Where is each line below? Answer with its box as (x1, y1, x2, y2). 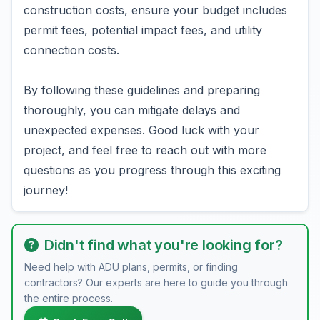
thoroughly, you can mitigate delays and (24, 103, 240, 117)
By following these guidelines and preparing (24, 83, 260, 97)
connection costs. (24, 43, 119, 57)
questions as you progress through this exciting (24, 163, 281, 177)
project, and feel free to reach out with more (24, 143, 266, 157)
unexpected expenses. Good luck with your (24, 123, 259, 137)
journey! (24, 183, 68, 197)
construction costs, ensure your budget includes (24, 3, 287, 17)
